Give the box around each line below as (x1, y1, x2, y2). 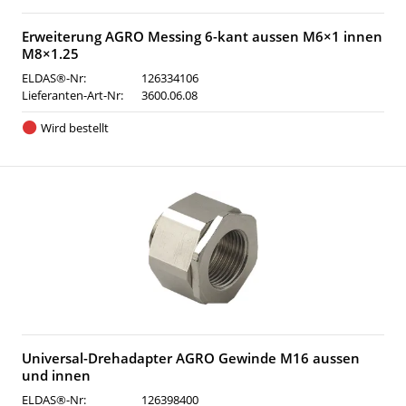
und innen (22, 366, 91, 384)
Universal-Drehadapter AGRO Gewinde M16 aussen (22, 349, 360, 367)
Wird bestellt (40, 120, 109, 136)
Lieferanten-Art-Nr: (22, 87, 123, 103)
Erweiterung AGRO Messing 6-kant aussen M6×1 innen (22, 27, 382, 45)
